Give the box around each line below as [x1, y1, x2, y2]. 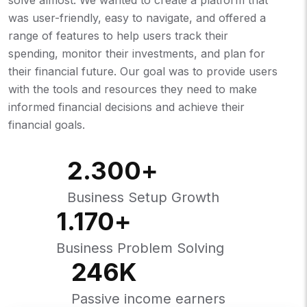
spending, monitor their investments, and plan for [8, 46, 265, 60]
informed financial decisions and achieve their [8, 99, 245, 114]
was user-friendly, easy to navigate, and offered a [8, 10, 266, 25]
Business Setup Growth [67, 188, 219, 206]
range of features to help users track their [8, 28, 228, 42]
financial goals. [8, 117, 85, 132]
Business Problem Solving [56, 239, 224, 256]
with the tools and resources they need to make [8, 82, 257, 96]
